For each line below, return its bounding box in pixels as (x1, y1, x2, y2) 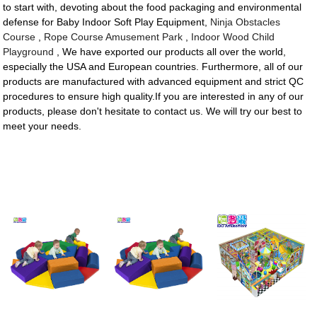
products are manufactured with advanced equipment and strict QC (3, 76, 304, 88)
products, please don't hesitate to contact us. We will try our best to (3, 105, 303, 117)
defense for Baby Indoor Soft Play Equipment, (3, 16, 211, 28)
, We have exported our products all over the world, (54, 46, 287, 58)
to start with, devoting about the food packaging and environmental (3, 1, 302, 13)
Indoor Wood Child (191, 31, 275, 43)
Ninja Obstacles (210, 16, 281, 28)
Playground (3, 46, 54, 58)
